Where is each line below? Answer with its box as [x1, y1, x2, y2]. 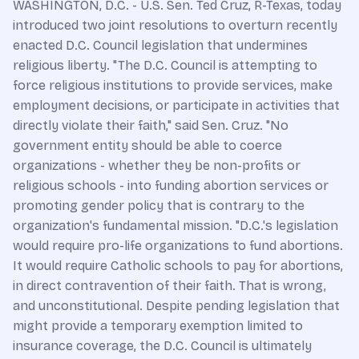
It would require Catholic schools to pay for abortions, [13, 258, 343, 273]
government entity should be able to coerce [13, 138, 282, 153]
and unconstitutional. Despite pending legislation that [13, 298, 340, 313]
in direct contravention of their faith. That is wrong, [13, 278, 326, 293]
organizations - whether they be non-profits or [13, 158, 301, 173]
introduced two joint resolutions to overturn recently [13, 18, 337, 33]
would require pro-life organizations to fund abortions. [13, 238, 343, 253]
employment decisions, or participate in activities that [13, 98, 340, 113]
